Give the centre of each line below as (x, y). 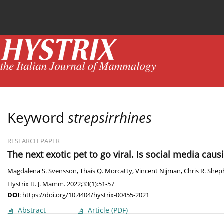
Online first (145, 14)
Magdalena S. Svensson (42, 171)
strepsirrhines (110, 118)
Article (100, 210)
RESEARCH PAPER (34, 141)
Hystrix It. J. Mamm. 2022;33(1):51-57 (61, 184)
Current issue (45, 14)
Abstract (32, 210)
